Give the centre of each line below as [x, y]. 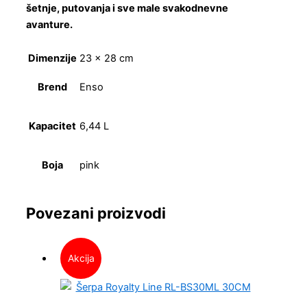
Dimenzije [52, 58]
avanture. [49, 24]
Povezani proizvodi [96, 213]
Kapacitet [52, 126]
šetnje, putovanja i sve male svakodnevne [127, 8]
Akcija [81, 258]
